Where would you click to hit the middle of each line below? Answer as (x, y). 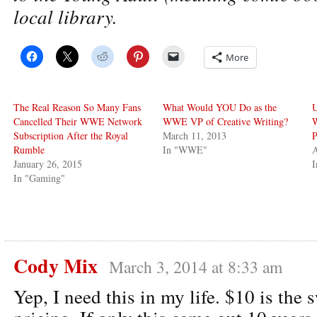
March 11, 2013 (195, 135)
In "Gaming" (39, 178)
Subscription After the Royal (71, 135)
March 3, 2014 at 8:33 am (196, 266)
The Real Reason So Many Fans (77, 107)
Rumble (29, 149)
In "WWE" (185, 149)
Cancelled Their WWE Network (78, 121)
